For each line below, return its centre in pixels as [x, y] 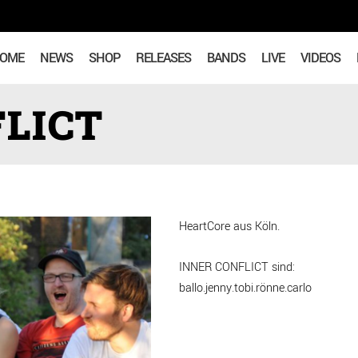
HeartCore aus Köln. [229, 227]
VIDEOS [320, 58]
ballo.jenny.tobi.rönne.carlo [245, 288]
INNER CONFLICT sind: [237, 267]
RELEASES [163, 58]
